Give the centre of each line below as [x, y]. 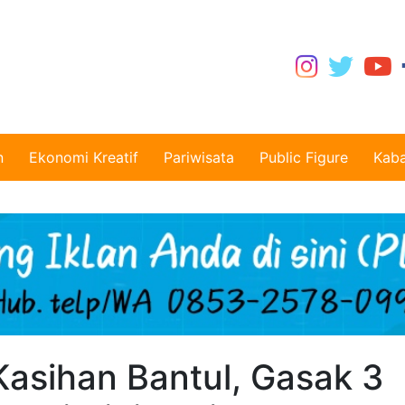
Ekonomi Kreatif [84, 157]
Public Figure [304, 157]
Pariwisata [199, 157]
